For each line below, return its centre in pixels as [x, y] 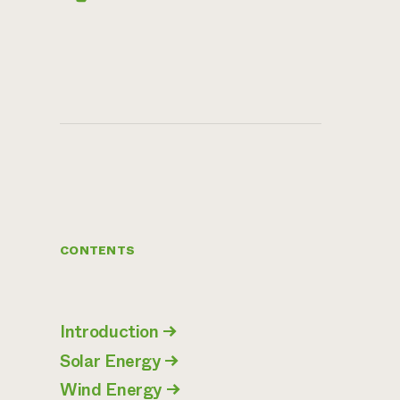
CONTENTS [98, 250]
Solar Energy [110, 361]
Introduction [109, 332]
